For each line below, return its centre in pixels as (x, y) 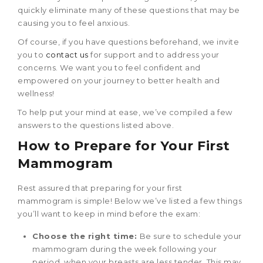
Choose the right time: (86, 236)
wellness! (36, 93)
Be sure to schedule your (190, 236)
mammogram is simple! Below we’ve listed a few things (130, 200)
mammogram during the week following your (124, 249)
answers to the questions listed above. (96, 125)
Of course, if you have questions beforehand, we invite (128, 41)
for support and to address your (154, 54)
